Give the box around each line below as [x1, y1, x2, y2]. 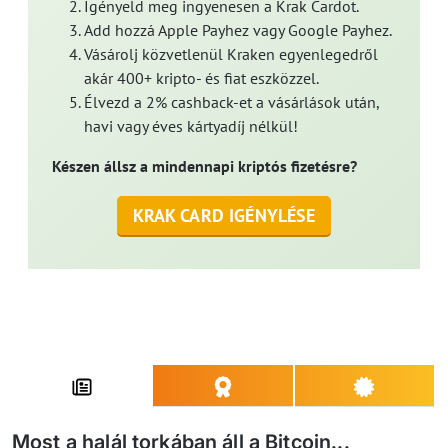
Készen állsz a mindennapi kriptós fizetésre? [52, 156, 357, 177]
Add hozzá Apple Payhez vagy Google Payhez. [84, 20, 392, 41]
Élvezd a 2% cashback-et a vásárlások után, [84, 92, 379, 113]
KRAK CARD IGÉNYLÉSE [132, 204, 316, 228]
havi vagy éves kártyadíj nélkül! [84, 116, 298, 137]
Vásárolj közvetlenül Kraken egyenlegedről [84, 44, 378, 65]
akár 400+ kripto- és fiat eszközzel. [84, 68, 319, 89]
